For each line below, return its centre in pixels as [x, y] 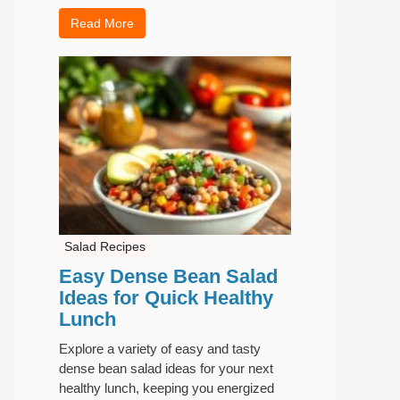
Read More [102, 24]
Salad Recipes [105, 247]
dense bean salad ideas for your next [166, 369]
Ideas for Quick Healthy [166, 298]
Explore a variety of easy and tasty [160, 349]
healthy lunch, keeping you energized [167, 388]
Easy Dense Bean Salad [168, 277]
